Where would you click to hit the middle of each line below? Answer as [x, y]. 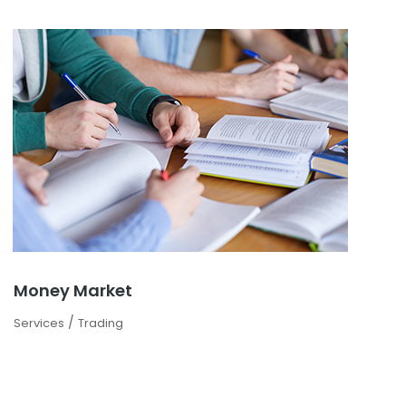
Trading [101, 324]
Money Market [73, 291]
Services [39, 324]
